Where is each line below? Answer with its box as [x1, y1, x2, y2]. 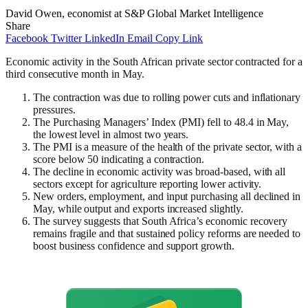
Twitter [51, 32, 82, 44]
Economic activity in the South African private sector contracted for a [5, 55, 302, 67]
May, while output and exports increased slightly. [33, 202, 243, 214]
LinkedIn [85, 32, 124, 44]
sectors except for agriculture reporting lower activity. [33, 177, 262, 190]
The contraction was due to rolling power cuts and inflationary [33, 91, 301, 103]
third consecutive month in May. [5, 67, 144, 80]
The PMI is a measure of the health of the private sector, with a [33, 140, 302, 153]
